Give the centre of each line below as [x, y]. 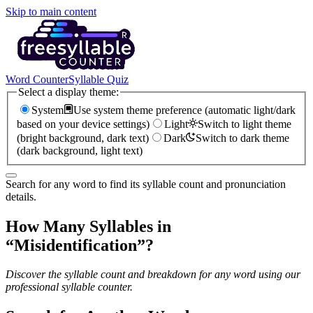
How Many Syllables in [88, 226]
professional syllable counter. [69, 287]
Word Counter [37, 79]
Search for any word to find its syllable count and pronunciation [146, 184]
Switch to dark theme [242, 138]
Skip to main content [51, 12]
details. [21, 196]
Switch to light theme [245, 124]
